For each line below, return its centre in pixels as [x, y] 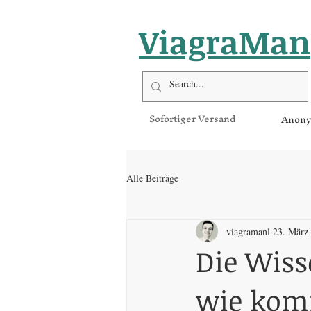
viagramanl [248, 231]
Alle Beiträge [152, 178]
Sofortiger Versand [192, 119]
